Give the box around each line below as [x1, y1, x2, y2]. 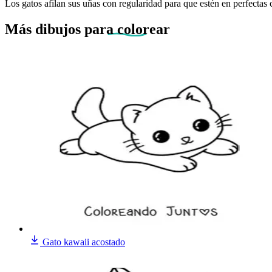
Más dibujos [5, 21, 84, 37]
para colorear [84, 21, 170, 37]
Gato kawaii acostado [42, 236, 125, 247]
